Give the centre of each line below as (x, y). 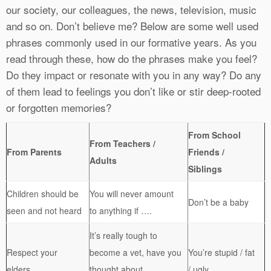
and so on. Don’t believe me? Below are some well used (132, 26)
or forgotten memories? (59, 108)
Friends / (206, 152)
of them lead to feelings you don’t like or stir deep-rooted (133, 91)
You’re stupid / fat (221, 253)
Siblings (205, 169)
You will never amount (132, 194)
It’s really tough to (123, 236)
